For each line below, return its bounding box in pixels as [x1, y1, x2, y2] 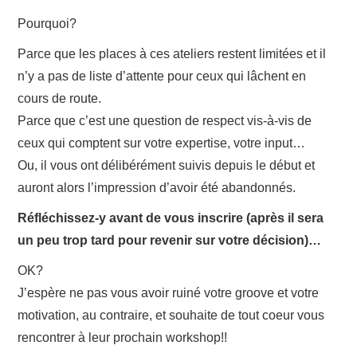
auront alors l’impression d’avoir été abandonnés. [18, 181, 296, 194]
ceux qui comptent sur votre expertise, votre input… [18, 136, 306, 150]
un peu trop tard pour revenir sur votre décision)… [18, 233, 322, 247]
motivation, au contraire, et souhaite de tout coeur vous [18, 308, 325, 322]
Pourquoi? [18, 17, 77, 30]
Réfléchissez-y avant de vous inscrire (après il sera [18, 211, 324, 225]
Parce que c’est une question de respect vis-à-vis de [18, 114, 312, 127]
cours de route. [18, 92, 102, 105]
